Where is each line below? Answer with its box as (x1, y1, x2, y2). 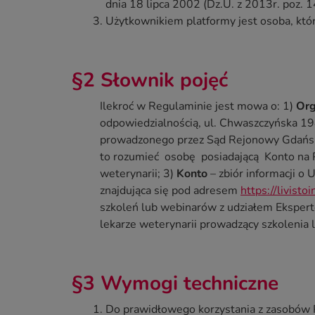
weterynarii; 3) (100, 165, 176, 181)
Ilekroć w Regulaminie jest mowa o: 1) (100, 98, 296, 114)
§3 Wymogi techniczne (72, 269, 278, 297)
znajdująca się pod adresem (100, 182, 240, 198)
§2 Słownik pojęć (72, 66, 228, 94)
